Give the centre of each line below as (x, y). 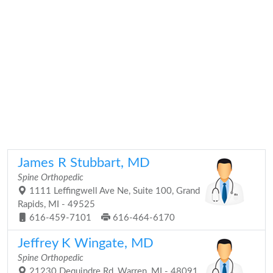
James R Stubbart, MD (84, 163)
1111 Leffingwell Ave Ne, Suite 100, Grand (113, 191)
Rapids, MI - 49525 (56, 204)
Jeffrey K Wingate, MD (86, 243)
